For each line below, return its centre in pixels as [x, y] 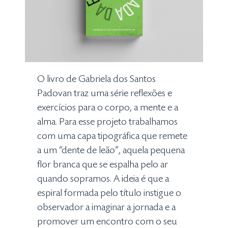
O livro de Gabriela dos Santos [97, 80]
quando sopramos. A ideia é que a [103, 179]
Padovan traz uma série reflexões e [105, 94]
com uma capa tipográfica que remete [112, 137]
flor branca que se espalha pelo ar [103, 165]
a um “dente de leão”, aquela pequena [111, 151]
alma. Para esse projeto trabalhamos [108, 122]
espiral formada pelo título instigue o [109, 194]
